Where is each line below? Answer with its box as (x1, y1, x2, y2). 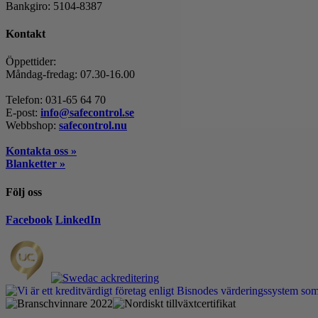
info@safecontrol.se (40, 106, 134, 119)
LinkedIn (55, 213, 101, 226)
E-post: (6, 106, 40, 119)
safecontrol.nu (59, 119, 127, 132)
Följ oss (6, 185, 42, 198)
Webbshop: (6, 119, 59, 132)
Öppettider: (6, 55, 56, 68)
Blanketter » (6, 158, 65, 170)
